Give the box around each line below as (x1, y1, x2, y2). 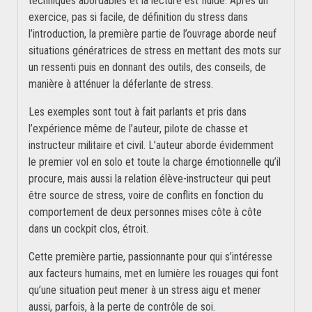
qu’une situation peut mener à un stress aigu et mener (29, 283, 261, 297)
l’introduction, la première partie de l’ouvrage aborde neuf (29, 27, 276, 41)
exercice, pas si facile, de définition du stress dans (29, 10, 248, 24)
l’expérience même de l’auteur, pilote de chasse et (29, 122, 248, 136)
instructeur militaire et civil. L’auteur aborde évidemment (29, 139, 274, 153)
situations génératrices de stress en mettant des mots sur (29, 44, 281, 58)
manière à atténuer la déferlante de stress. (29, 77, 213, 91)
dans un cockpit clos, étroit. (29, 222, 148, 236)
